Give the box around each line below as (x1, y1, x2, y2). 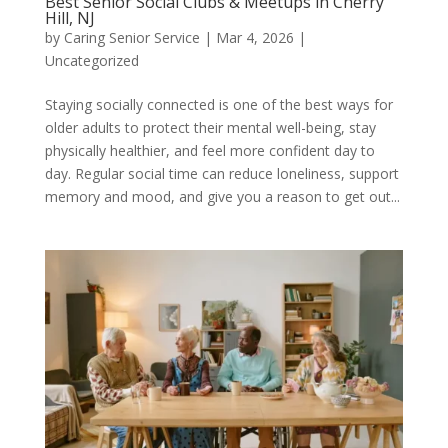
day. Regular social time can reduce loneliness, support (44, 163, 399, 183)
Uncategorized (44, 50, 139, 70)
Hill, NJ (44, 6, 95, 29)
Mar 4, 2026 (215, 27, 294, 47)
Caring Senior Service (63, 27, 200, 47)
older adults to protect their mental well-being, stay (44, 117, 376, 137)
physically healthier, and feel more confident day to (44, 140, 375, 160)
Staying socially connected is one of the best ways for (44, 94, 393, 114)
